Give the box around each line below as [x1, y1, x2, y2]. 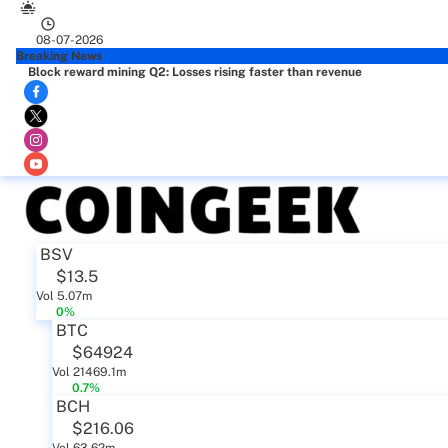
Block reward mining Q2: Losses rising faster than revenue [28, 65, 362, 79]
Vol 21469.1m [52, 365, 126, 379]
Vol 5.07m [36, 289, 92, 303]
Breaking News [16, 49, 102, 63]
